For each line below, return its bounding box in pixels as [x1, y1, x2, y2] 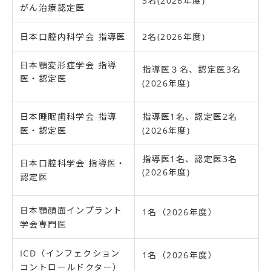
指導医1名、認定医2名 [142, 111, 238, 123]
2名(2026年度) [142, 31, 206, 43]
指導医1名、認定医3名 [142, 153, 238, 165]
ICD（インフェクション [20, 247, 120, 260]
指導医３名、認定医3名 [142, 64, 241, 76]
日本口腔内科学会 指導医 [20, 31, 126, 43]
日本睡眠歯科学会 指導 [20, 111, 117, 123]
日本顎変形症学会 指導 [20, 59, 117, 71]
